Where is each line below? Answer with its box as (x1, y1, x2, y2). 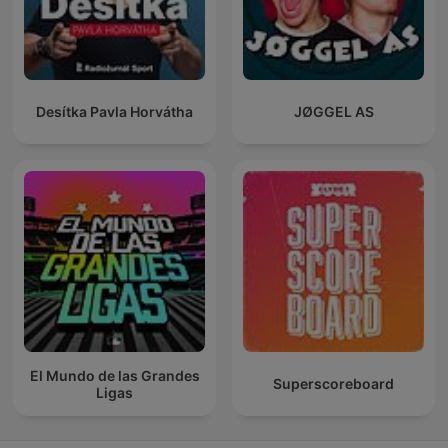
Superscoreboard (273, 375, 394, 393)
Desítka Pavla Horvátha (36, 103, 193, 121)
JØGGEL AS (293, 103, 374, 121)
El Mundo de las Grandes (29, 366, 200, 384)
